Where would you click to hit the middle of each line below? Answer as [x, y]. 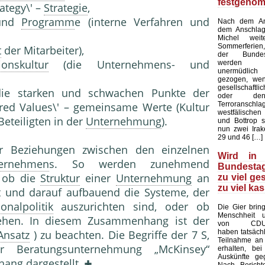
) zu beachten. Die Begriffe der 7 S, [120, 235]
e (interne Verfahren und [142, 22]
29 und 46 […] [240, 138]
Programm [48, 22]
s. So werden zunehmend [130, 164]
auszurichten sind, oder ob [131, 207]
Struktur [60, 178]
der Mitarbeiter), [43, 51]
